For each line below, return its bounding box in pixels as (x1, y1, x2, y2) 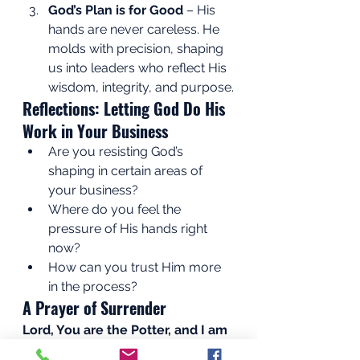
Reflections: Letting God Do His (22, 96, 229, 121)
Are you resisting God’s (48, 143, 186, 159)
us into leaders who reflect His (48, 59, 230, 76)
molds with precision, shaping (48, 40, 227, 56)
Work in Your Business (22, 118, 168, 143)
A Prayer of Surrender (22, 295, 166, 320)
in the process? (48, 278, 137, 294)
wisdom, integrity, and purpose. (48, 79, 234, 95)
